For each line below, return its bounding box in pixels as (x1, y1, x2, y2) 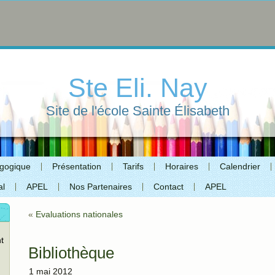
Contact (153, 182, 184, 192)
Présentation (52, 161, 101, 171)
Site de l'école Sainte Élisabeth (45, 103, 230, 118)
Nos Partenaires (69, 182, 132, 192)
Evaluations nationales (36, 209, 123, 219)
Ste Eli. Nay (68, 73, 207, 103)
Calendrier (220, 161, 260, 171)
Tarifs (123, 161, 144, 171)
